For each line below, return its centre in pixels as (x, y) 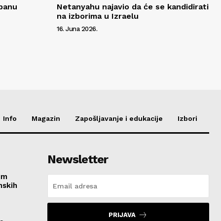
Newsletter (77, 159)
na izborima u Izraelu (98, 16)
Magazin (46, 118)
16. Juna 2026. (77, 29)
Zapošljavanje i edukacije (119, 118)
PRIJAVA (122, 215)
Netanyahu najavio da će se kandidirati (133, 6)
